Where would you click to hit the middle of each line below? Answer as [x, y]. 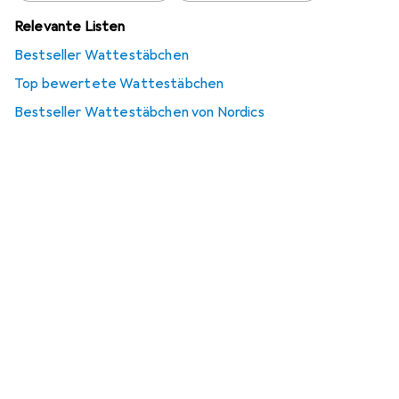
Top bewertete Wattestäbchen [119, 84]
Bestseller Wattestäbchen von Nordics [139, 112]
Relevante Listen [70, 27]
